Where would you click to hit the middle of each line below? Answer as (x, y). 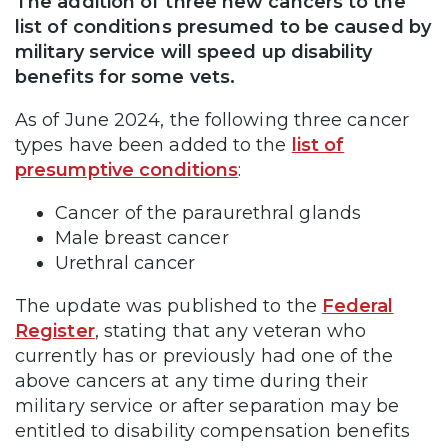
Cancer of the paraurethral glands (211, 212)
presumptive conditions (126, 169)
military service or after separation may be (207, 405)
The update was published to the (168, 305)
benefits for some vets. (125, 76)
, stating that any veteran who (230, 330)
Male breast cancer (144, 237)
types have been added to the (153, 144)
